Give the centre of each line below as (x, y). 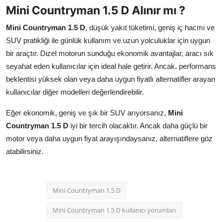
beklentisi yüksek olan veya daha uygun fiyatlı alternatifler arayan (111, 79)
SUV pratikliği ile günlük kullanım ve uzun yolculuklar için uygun (108, 41)
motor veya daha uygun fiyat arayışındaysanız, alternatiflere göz (109, 139)
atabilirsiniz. (25, 152)
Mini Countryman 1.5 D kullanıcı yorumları (114, 210)
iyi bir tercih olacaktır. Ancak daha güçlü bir (138, 126)
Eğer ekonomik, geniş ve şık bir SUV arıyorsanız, (87, 113)
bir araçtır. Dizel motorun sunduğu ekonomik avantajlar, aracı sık (110, 54)
